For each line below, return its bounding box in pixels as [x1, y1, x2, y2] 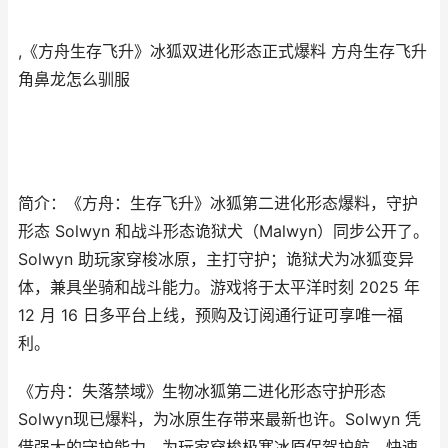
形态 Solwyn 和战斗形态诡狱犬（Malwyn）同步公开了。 [18, 222, 429, 241]
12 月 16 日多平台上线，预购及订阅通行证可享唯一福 [18, 306, 403, 325]
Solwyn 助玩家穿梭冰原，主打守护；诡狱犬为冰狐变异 [18, 250, 414, 269]
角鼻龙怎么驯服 [18, 70, 130, 89]
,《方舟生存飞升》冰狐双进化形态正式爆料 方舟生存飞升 [18, 42, 427, 61]
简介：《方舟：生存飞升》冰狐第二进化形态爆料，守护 [18, 194, 418, 213]
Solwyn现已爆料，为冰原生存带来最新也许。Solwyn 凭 [18, 410, 421, 429]
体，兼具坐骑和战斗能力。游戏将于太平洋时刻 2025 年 [18, 278, 420, 297]
